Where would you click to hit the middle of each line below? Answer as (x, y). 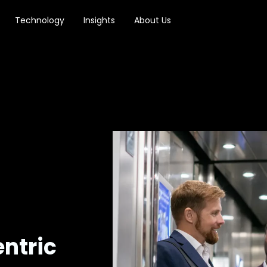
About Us (152, 20)
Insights (99, 20)
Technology (39, 20)
